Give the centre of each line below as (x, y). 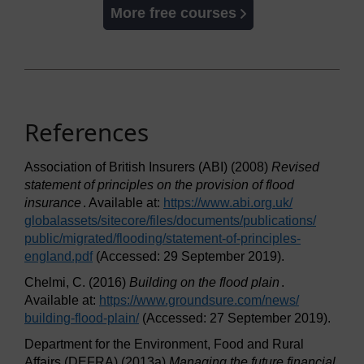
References (87, 132)
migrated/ (89, 239)
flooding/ (141, 239)
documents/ (210, 221)
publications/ (279, 221)
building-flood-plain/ (82, 318)
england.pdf (58, 257)
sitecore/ (125, 221)
